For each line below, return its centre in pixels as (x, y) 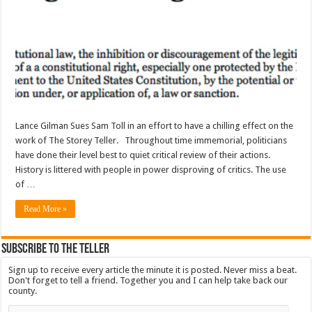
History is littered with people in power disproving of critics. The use (151, 170)
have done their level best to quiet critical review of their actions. (143, 155)
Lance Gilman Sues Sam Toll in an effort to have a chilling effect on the (155, 126)
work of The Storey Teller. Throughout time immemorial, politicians (151, 141)
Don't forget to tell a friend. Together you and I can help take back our (148, 281)
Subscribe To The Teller (56, 250)
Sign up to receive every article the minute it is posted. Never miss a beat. (153, 270)
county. (23, 291)
